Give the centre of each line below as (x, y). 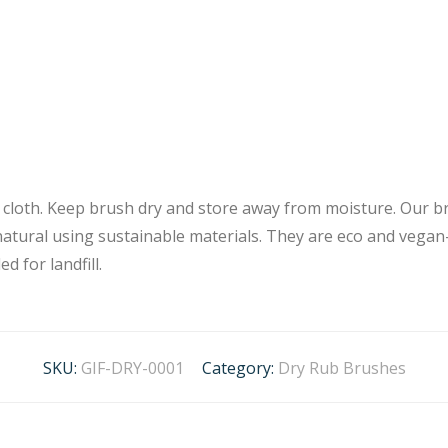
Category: (239, 367)
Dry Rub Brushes (341, 367)
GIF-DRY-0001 (132, 367)
